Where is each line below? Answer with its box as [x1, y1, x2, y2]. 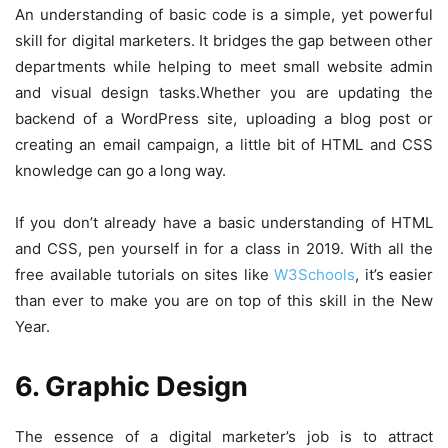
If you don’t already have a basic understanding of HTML [15, 213, 433, 233]
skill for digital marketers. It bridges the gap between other [15, 31, 433, 51]
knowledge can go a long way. [15, 161, 226, 181]
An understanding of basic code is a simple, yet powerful [15, 5, 433, 25]
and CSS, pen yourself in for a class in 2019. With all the [15, 239, 433, 259]
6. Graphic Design [15, 370, 248, 404]
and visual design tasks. [15, 83, 200, 103]
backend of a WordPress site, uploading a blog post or [15, 109, 433, 129]
